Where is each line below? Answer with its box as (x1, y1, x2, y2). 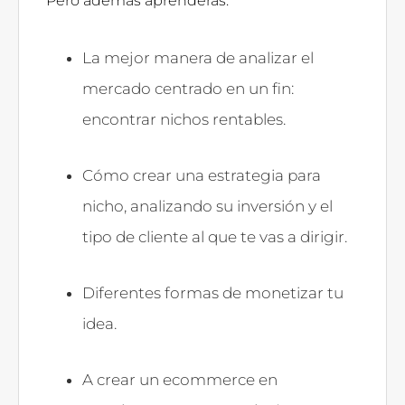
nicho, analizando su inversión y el (82, 196, 333, 215)
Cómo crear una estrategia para (82, 165, 321, 184)
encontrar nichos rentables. (82, 109, 289, 128)
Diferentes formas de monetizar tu (82, 283, 344, 302)
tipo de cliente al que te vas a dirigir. (82, 227, 351, 246)
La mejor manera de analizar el (82, 48, 314, 67)
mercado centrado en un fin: (82, 79, 294, 98)
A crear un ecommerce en (82, 370, 278, 389)
